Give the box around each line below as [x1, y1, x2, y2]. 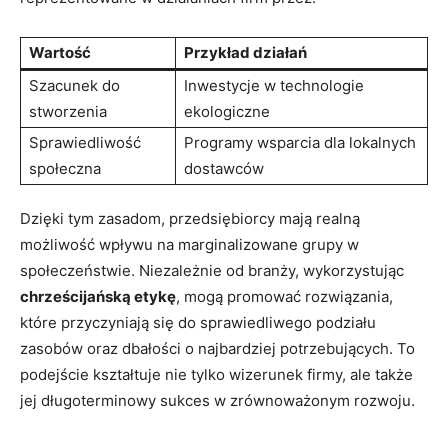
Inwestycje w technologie [184, 75, 364, 95]
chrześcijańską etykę [20, 286, 176, 306]
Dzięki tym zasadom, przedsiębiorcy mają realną [20, 208, 360, 228]
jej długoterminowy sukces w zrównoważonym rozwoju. [20, 390, 415, 410]
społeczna [29, 158, 101, 178]
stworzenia [29, 101, 107, 121]
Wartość [29, 42, 91, 62]
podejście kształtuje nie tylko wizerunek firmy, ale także [20, 364, 413, 384]
